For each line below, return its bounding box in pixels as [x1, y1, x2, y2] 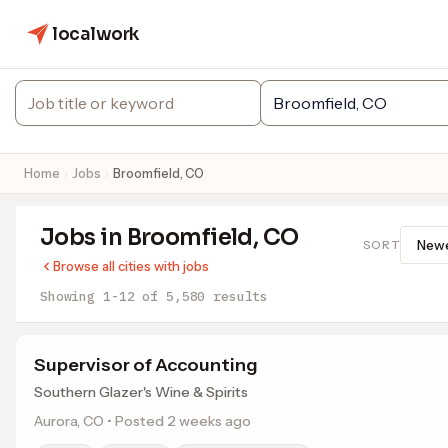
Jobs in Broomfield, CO [40, 223, 299, 251]
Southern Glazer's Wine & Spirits [34, 383, 248, 401]
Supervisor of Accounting [34, 354, 258, 376]
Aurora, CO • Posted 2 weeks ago [34, 412, 251, 430]
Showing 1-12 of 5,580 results [40, 288, 269, 305]
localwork [52, 23, 139, 45]
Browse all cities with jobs [53, 257, 209, 274]
